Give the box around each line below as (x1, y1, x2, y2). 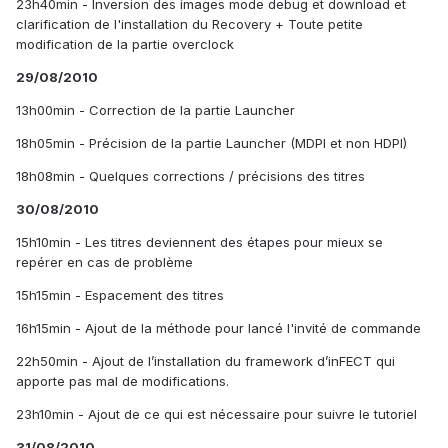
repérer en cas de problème (16, 253, 193, 270)
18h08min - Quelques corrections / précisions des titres (16, 167, 365, 184)
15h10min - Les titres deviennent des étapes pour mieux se (16, 233, 383, 250)
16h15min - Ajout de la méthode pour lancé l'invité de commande (16, 319, 421, 336)
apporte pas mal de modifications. (16, 372, 229, 389)
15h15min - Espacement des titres (16, 286, 224, 303)
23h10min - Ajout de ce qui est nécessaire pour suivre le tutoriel (16, 405, 417, 422)
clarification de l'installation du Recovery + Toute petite (16, 15, 363, 32)
